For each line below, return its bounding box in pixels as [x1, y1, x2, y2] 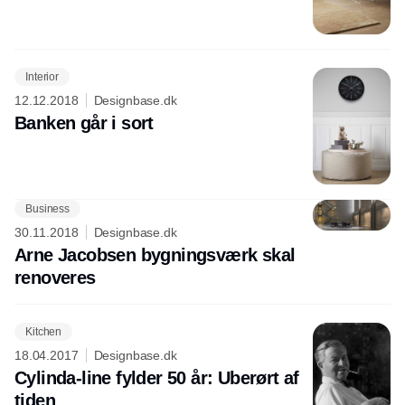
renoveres [14, 268, 96, 287]
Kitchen [25, 325, 62, 338]
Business [25, 202, 71, 215]
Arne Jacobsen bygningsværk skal [14, 245, 296, 265]
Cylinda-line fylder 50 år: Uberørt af [14, 368, 299, 388]
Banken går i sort [14, 113, 154, 133]
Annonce [177, 207, 228, 221]
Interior [25, 70, 60, 83]
